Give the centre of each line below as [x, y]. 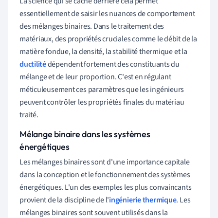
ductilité [33, 64]
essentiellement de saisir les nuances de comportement [107, 13]
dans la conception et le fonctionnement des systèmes [105, 174]
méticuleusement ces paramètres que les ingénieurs [102, 89]
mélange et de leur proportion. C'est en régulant [95, 77]
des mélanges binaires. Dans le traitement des [92, 26]
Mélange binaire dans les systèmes [85, 134]
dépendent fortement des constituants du [113, 64]
